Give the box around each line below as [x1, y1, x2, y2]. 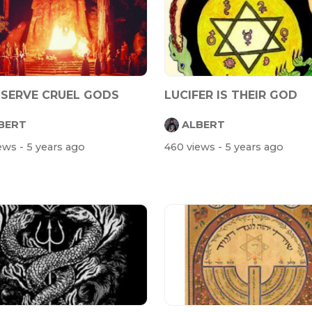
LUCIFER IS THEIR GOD [164, 88, 297, 102]
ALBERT [182, 118, 225, 131]
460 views [164, 140, 218, 153]
